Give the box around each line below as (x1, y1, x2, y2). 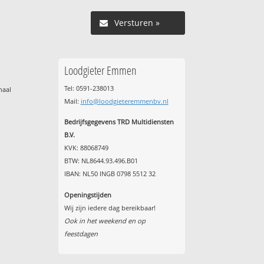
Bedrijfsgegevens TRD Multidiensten (64, 117, 174, 127)
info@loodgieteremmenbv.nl (80, 96, 169, 105)
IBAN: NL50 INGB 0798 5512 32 (64, 169, 156, 179)
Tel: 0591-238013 (64, 83, 114, 93)
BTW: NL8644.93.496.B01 (64, 156, 138, 166)
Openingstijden (64, 190, 111, 199)
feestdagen (64, 229, 98, 238)
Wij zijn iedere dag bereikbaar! (64, 203, 156, 212)
